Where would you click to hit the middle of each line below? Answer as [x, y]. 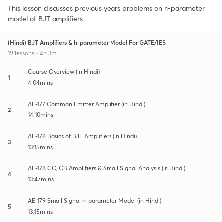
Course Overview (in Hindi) [64, 71]
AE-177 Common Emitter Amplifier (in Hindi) [87, 104]
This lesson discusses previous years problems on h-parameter [106, 8]
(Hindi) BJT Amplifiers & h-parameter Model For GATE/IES [87, 42]
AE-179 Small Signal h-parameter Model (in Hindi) [95, 200]
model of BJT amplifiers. [46, 18]
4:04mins [40, 82]
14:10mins [40, 114]
